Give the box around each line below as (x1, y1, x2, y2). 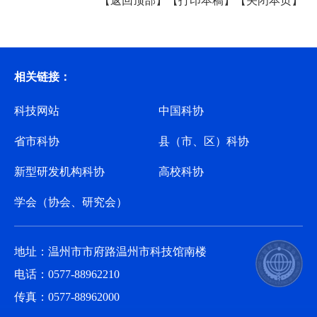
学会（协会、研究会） (13, 196, 127, 209)
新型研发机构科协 (13, 166, 105, 178)
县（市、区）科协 (158, 135, 249, 148)
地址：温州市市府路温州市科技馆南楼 (13, 245, 207, 258)
